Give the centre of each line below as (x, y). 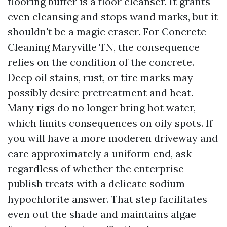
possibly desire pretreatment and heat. (100, 92)
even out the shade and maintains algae (102, 214)
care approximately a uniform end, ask (100, 153)
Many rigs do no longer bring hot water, (102, 108)
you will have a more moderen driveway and (113, 138)
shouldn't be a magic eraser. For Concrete (107, 32)
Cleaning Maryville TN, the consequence (104, 47)
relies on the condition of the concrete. (101, 62)
